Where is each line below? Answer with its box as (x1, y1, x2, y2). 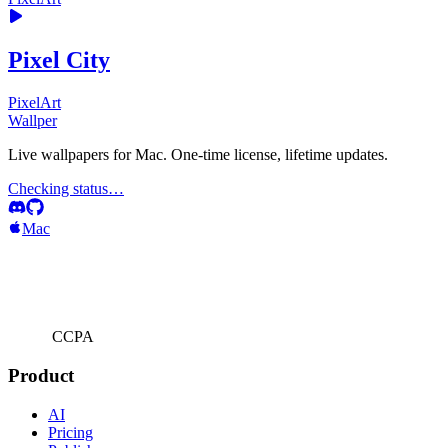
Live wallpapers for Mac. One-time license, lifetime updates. (8, 146, 388, 164)
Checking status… (8, 180, 124, 198)
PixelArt (8, 94, 61, 112)
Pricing (48, 423, 93, 441)
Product (8, 365, 74, 387)
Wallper (8, 112, 57, 130)
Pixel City (8, 47, 110, 74)
